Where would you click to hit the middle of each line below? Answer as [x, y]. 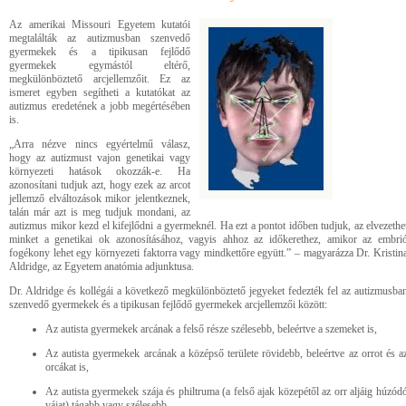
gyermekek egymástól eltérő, [100, 65]
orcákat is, [67, 367]
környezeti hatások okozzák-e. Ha [100, 171]
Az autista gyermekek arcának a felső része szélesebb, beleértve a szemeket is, [211, 329]
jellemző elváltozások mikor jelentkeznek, [100, 198]
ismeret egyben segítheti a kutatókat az [100, 92]
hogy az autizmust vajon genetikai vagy [100, 158]
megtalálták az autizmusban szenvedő [100, 38]
